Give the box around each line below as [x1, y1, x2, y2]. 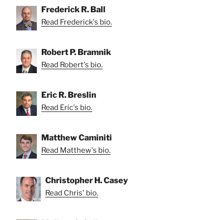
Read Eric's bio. [41, 103, 92, 112]
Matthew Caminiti [41, 132, 112, 142]
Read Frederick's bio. [41, 17, 112, 27]
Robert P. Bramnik [41, 47, 111, 57]
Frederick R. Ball [41, 4, 106, 14]
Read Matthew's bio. [41, 145, 110, 155]
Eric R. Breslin [41, 89, 96, 100]
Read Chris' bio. [45, 188, 98, 197]
